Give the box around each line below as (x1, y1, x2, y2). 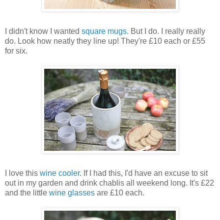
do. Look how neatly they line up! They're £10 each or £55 (5, 36, 205, 45)
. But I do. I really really (127, 27, 205, 35)
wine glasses (49, 188, 95, 197)
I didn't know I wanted (5, 27, 82, 35)
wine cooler (40, 168, 80, 177)
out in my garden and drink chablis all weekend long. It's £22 (5, 178, 214, 187)
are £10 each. (95, 188, 144, 197)
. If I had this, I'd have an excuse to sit (80, 168, 208, 177)
